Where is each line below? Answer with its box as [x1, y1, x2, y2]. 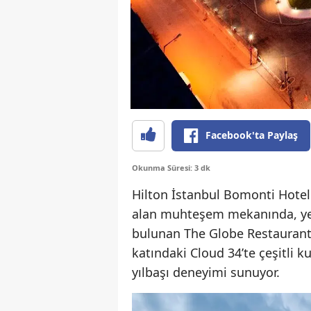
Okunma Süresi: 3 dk [132, 162, 210, 174]
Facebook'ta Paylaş [205, 128, 298, 142]
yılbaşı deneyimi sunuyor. [132, 264, 280, 281]
